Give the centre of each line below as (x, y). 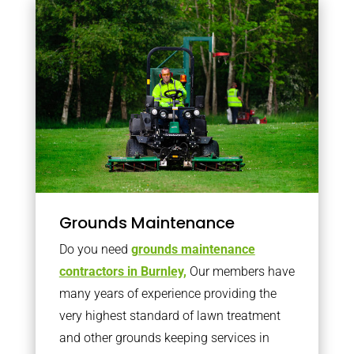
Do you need (95, 249)
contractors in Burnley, (122, 271)
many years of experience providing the (168, 293)
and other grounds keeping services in (164, 337)
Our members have (240, 271)
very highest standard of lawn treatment (169, 315)
